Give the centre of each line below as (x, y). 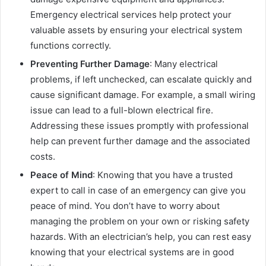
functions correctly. (71, 46)
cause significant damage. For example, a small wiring (143, 95)
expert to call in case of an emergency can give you (138, 191)
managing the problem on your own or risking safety (140, 221)
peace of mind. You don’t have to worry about (125, 206)
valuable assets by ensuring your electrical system (136, 30)
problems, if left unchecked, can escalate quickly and (141, 80)
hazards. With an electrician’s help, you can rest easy (141, 237)
